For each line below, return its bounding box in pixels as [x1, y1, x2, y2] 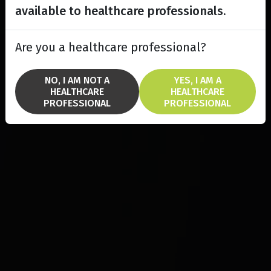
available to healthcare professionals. [15, 4, 226, 18]
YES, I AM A [174, 74, 222, 86]
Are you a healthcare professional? [15, 40, 206, 54]
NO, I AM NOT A [45, 74, 110, 86]
